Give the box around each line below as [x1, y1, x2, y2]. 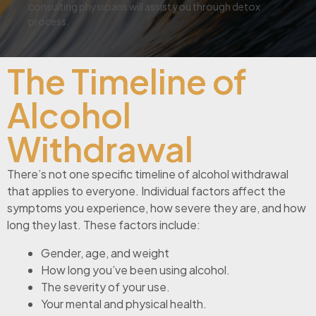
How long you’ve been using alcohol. [41, 262, 230, 278]
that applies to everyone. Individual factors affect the [7, 183, 286, 199]
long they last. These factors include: [7, 217, 200, 233]
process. [28, 15, 69, 28]
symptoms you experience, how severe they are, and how [7, 200, 306, 216]
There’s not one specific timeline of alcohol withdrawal [7, 166, 288, 182]
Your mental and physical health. [41, 296, 207, 312]
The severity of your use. [41, 279, 170, 295]
